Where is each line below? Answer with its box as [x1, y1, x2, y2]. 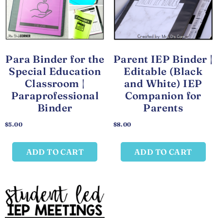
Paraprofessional [11, 89, 99, 102]
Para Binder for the [5, 53, 105, 66]
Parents [143, 101, 183, 114]
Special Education [9, 65, 101, 78]
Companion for [125, 89, 201, 102]
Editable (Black [124, 65, 203, 78]
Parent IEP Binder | [113, 53, 213, 66]
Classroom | [25, 77, 85, 90]
